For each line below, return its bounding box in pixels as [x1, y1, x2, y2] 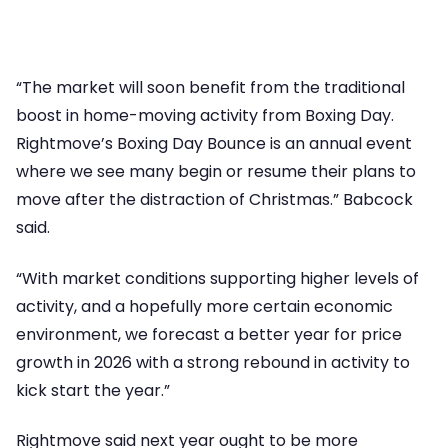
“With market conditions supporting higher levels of [16, 266, 419, 290]
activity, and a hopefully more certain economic [16, 294, 393, 318]
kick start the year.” [16, 378, 170, 402]
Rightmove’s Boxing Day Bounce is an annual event [16, 132, 412, 156]
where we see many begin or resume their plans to [16, 160, 416, 184]
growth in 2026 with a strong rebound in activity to [16, 350, 410, 374]
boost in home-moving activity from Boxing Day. [16, 104, 394, 128]
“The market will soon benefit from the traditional [16, 76, 405, 100]
